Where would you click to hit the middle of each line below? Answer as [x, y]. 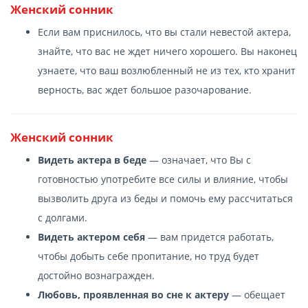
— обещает [257, 294]
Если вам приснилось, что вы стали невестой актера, [164, 32]
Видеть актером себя [91, 236]
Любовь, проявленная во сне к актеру [133, 294]
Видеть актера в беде [92, 159]
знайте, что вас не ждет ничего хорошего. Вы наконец [167, 51]
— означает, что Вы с [199, 159]
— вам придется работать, [209, 236]
